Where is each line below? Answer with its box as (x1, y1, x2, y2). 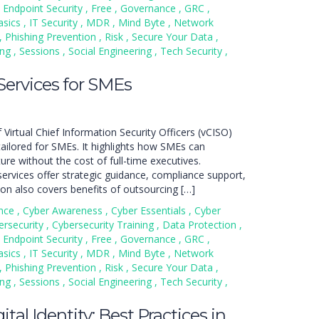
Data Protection (162, 218, 239, 231)
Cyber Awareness (23, 204, 105, 217)
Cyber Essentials (111, 204, 189, 217)
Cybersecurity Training (52, 218, 157, 231)
